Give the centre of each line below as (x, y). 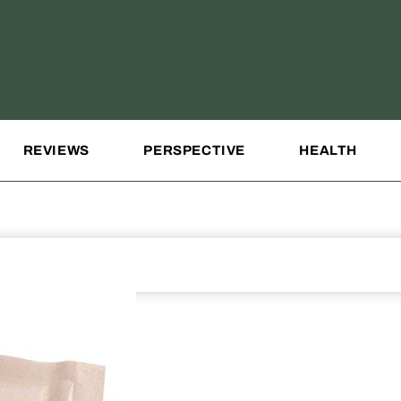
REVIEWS (56, 150)
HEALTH (328, 150)
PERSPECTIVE (194, 150)
